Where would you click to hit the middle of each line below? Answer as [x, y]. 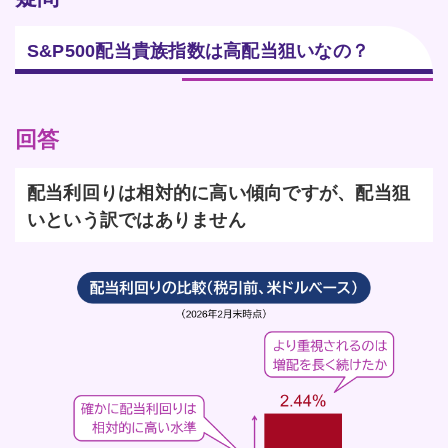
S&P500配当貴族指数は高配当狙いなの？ [198, 51]
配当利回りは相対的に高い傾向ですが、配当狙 [219, 193]
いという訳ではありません [136, 220]
